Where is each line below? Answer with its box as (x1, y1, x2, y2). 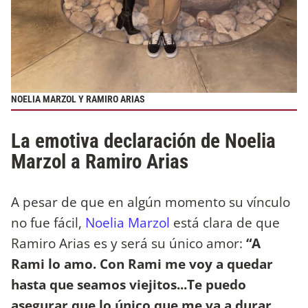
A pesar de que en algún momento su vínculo (11, 192, 290, 211)
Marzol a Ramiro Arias (11, 150, 188, 174)
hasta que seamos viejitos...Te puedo (11, 274, 246, 294)
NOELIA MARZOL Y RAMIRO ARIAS (11, 93, 145, 106)
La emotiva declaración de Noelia (11, 129, 276, 153)
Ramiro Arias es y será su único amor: (11, 233, 246, 252)
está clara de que (170, 212, 280, 232)
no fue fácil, (11, 212, 85, 232)
